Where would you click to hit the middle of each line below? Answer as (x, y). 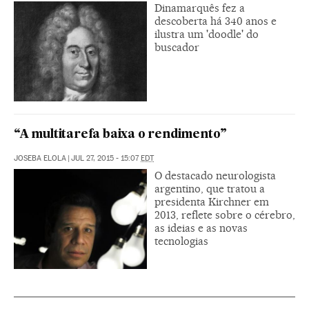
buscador (177, 48)
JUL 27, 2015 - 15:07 (106, 159)
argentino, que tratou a (210, 189)
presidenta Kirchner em (212, 202)
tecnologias (181, 241)
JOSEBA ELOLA (40, 159)
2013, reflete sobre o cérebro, (225, 215)
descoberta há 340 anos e (216, 21)
